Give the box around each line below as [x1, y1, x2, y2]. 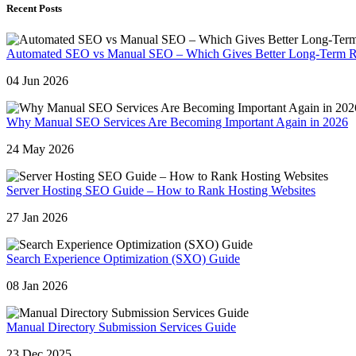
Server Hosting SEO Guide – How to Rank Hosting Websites [6, 183, 315, 197]
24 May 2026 [6, 141, 74, 156]
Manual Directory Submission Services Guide [6, 319, 236, 334]
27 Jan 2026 [6, 210, 68, 224]
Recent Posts [6, 2, 62, 14]
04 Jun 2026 [6, 73, 68, 87]
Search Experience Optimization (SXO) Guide [6, 251, 240, 265]
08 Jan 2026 [6, 278, 68, 292]
